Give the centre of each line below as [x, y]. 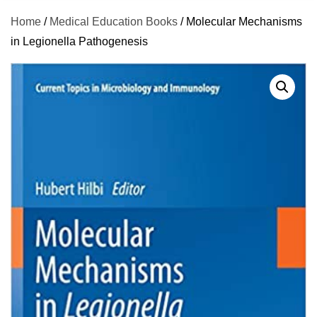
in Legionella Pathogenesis [79, 41]
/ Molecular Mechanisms [240, 22]
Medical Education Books [114, 22]
